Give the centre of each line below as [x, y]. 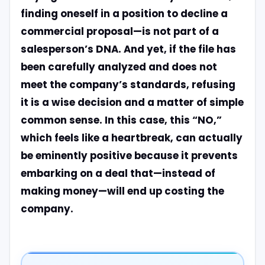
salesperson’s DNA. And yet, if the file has [128, 49]
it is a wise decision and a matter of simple [132, 102]
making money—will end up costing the [122, 191]
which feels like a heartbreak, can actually [131, 138]
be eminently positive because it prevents [129, 155]
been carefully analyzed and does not [119, 67]
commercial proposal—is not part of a [119, 31]
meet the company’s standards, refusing [128, 84]
